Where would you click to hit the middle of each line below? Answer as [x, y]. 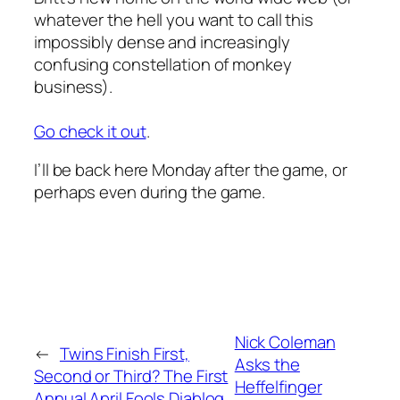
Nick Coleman [285, 342]
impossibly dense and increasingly [162, 42]
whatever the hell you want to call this [174, 19]
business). [74, 86]
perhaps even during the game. [150, 192]
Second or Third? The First [131, 375]
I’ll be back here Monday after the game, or [191, 170]
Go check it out [90, 131]
